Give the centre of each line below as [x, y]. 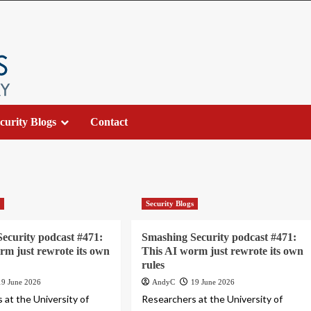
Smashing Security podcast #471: [219, 237]
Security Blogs [170, 204]
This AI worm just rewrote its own [223, 251]
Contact [109, 122]
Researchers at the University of [212, 299]
